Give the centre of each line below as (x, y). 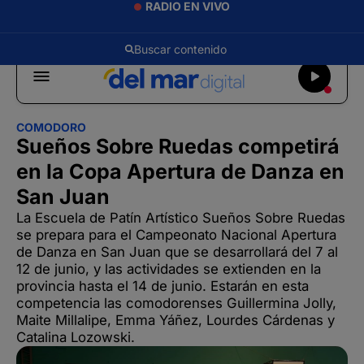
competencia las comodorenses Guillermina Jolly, (176, 303)
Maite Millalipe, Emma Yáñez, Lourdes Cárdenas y (175, 320)
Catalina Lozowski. (76, 337)
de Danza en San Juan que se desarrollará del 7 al (177, 252)
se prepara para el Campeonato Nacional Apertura (176, 235)
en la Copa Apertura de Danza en (180, 171)
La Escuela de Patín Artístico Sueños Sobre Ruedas (181, 218)
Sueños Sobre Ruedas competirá (178, 146)
